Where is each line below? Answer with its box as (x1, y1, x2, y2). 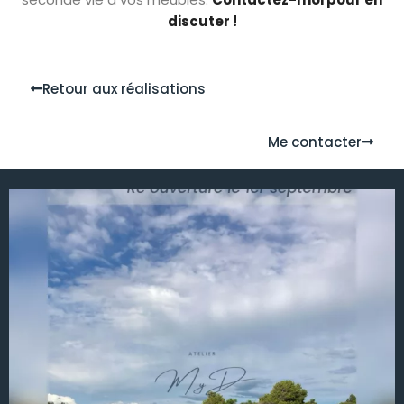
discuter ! (167, 12, 237, 32)
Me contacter (268, 132, 362, 151)
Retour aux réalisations (42, 78, 206, 98)
